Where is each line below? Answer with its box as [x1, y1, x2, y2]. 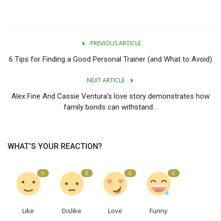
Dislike [62, 206, 82, 216]
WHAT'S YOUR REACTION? [7, 142, 102, 151]
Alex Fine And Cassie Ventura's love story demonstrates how [11, 92, 210, 101]
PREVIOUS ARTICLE [90, 39, 141, 48]
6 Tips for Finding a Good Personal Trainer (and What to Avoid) [9, 55, 212, 64]
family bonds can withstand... [64, 103, 157, 112]
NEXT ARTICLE [86, 76, 125, 85]
